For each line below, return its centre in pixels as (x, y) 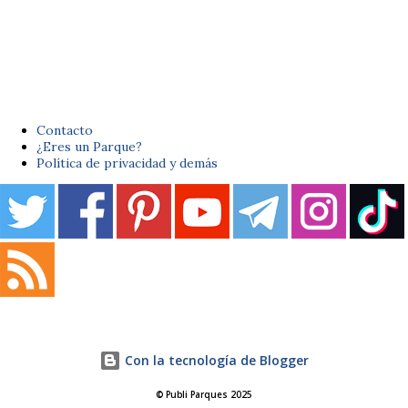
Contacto (65, 130)
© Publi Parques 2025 (204, 395)
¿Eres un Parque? (89, 146)
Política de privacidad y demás (127, 163)
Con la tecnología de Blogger (215, 360)
